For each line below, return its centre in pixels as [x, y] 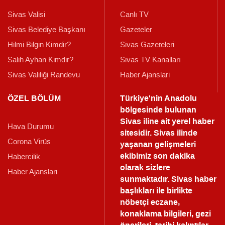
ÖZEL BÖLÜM [34, 98]
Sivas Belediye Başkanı [46, 30]
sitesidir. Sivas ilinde [159, 133]
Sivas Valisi [26, 15]
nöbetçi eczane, [150, 202]
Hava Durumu [31, 127]
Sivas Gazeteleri [147, 45]
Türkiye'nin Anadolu [158, 98]
